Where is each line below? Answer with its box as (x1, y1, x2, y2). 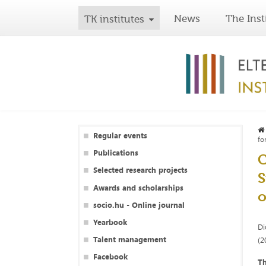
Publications (93, 147, 138, 159)
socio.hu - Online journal (93, 199, 185, 210)
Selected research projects (93, 164, 188, 176)
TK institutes (84, 13, 144, 25)
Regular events (93, 130, 147, 141)
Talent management (93, 234, 166, 245)
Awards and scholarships (93, 182, 183, 193)
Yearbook (93, 217, 127, 228)
